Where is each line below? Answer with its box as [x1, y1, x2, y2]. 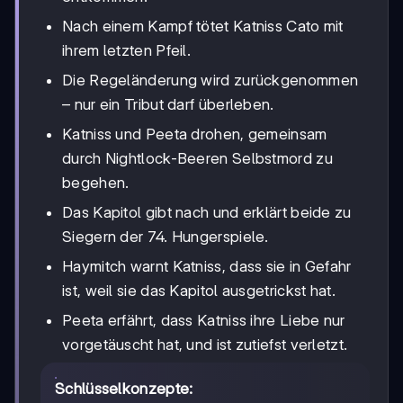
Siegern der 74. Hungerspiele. [62, 227, 269, 246]
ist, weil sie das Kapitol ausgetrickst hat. [62, 281, 336, 300]
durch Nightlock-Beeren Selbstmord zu [62, 148, 333, 167]
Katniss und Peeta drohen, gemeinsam [62, 124, 327, 143]
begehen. [62, 173, 130, 192]
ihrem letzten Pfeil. [62, 40, 192, 59]
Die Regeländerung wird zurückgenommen [62, 70, 359, 89]
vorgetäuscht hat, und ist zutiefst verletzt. [62, 335, 348, 354]
